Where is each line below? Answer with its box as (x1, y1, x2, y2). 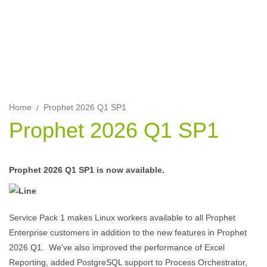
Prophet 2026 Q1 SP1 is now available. (9, 165, 164, 175)
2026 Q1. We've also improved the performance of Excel (9, 243, 225, 252)
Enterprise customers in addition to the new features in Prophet (9, 228, 247, 237)
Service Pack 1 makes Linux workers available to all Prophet (9, 213, 235, 222)
